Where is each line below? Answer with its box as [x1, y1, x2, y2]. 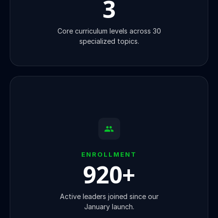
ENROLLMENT [81, 150, 137, 159]
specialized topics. [79, 37, 139, 46]
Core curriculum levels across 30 [57, 27, 161, 36]
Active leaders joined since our [59, 192, 159, 201]
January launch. [84, 202, 134, 211]
